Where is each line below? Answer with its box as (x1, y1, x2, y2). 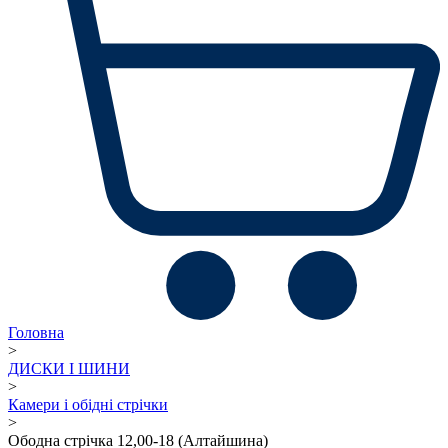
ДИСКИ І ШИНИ (8, 359, 130, 377)
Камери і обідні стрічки (8, 395, 168, 413)
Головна (8, 323, 64, 341)
